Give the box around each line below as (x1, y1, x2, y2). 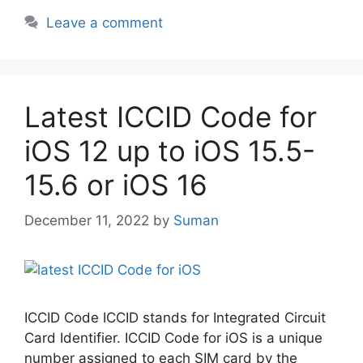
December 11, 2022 (24, 212, 149, 229)
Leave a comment (46, 14, 164, 31)
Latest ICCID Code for (24, 99, 317, 134)
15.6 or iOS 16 (24, 167, 207, 202)
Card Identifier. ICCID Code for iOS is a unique (24, 330, 322, 347)
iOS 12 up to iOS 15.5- (24, 133, 315, 168)
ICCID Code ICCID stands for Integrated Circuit (24, 310, 326, 327)
